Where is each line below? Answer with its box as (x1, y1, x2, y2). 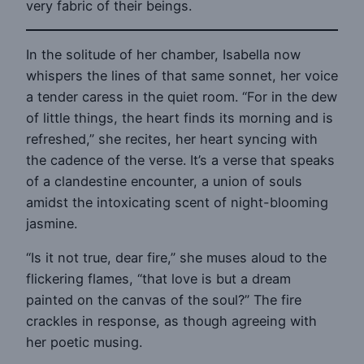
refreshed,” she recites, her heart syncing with (26, 131, 318, 148)
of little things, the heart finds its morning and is (26, 110, 333, 127)
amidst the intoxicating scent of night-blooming (26, 194, 328, 211)
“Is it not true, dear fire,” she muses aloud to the (26, 249, 327, 266)
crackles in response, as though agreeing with (26, 313, 317, 330)
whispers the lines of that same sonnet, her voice (26, 67, 338, 84)
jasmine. (26, 215, 77, 232)
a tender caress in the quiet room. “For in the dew (26, 89, 337, 106)
